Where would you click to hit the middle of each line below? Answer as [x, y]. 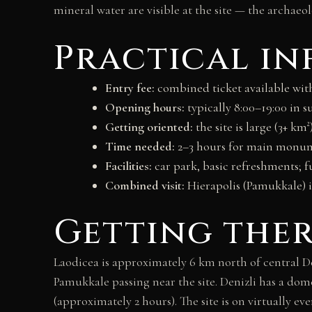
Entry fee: [130, 88]
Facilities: [128, 166]
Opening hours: [145, 108]
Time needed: [140, 147]
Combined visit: [145, 186]
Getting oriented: [149, 127]
